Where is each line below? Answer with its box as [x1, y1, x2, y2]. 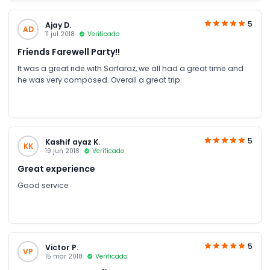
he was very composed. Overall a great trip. [17, 75, 182, 85]
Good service [17, 180, 69, 190]
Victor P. [45, 242, 78, 253]
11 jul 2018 [45, 29, 75, 39]
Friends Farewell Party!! [17, 46, 120, 58]
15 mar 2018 [45, 251, 83, 261]
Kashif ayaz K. [45, 136, 100, 147]
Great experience [17, 163, 95, 175]
